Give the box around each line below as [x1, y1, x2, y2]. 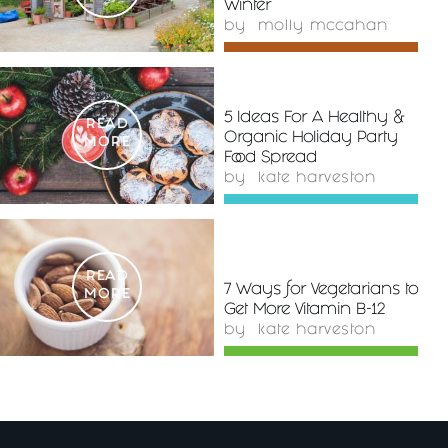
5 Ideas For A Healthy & [224, 114, 404, 124]
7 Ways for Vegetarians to [224, 286, 418, 296]
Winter [224, 2, 271, 12]
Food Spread [224, 154, 317, 164]
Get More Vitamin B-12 [224, 306, 385, 316]
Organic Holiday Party [224, 134, 398, 144]
